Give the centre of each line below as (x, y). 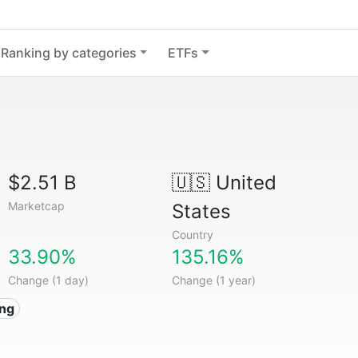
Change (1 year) (213, 280)
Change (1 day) (49, 280)
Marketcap (37, 206)
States (201, 211)
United (243, 183)
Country (192, 235)
